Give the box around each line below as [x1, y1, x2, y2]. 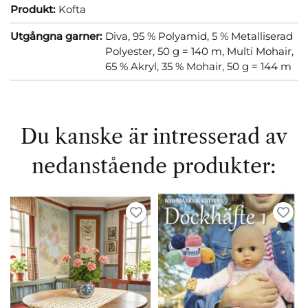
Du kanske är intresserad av [21, 123, 287, 149]
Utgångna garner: [10, 29, 102, 43]
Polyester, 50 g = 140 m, [105, 44, 227, 58]
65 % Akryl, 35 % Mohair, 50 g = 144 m [105, 59, 291, 73]
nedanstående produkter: [32, 153, 276, 179]
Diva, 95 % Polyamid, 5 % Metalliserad [105, 29, 293, 43]
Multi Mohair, [227, 44, 294, 58]
